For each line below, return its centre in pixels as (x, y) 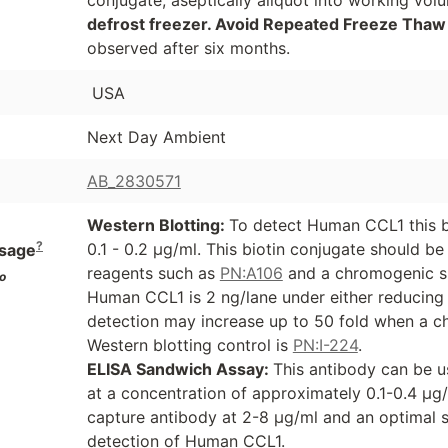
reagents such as (153, 273)
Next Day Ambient (156, 137)
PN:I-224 (325, 345)
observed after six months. (188, 47)
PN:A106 (251, 273)
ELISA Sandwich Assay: (179, 369)
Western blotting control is (189, 345)
